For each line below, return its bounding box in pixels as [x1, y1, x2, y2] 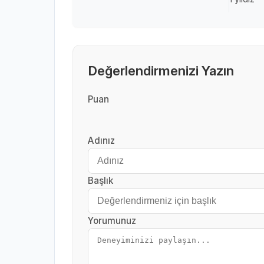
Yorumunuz [88, 215, 136, 226]
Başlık [88, 175, 113, 186]
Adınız [88, 135, 115, 146]
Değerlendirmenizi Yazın [88, 62, 234, 78]
